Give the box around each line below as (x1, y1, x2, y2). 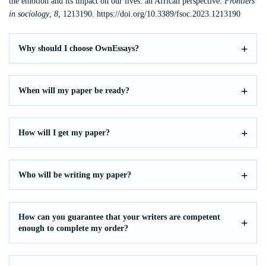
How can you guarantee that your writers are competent (18, 213, 220, 221)
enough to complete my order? (18, 224, 128, 233)
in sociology (9, 9, 49, 18)
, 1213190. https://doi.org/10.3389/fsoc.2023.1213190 (58, 9, 240, 18)
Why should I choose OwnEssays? (18, 44, 139, 53)
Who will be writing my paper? (18, 170, 131, 179)
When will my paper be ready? (18, 86, 129, 95)
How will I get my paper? (18, 128, 110, 137)
